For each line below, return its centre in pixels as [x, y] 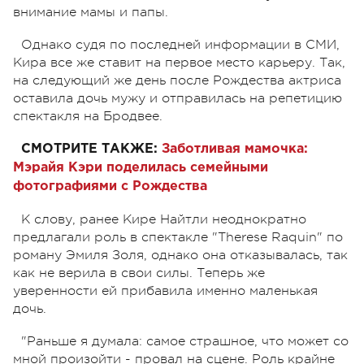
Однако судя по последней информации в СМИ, [180, 44]
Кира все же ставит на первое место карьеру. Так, [179, 62]
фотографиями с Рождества [110, 186]
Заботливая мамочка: [235, 149]
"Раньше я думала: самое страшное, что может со [185, 341]
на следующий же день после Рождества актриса [177, 80]
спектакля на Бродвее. [90, 116]
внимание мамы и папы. [91, 12]
